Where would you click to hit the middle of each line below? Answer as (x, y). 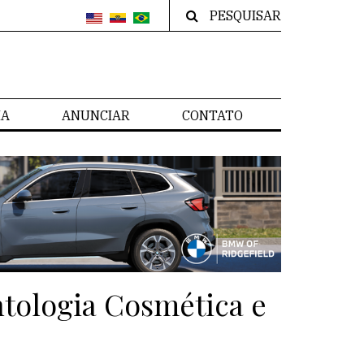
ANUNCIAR (96, 116)
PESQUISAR (245, 15)
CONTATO (212, 116)
